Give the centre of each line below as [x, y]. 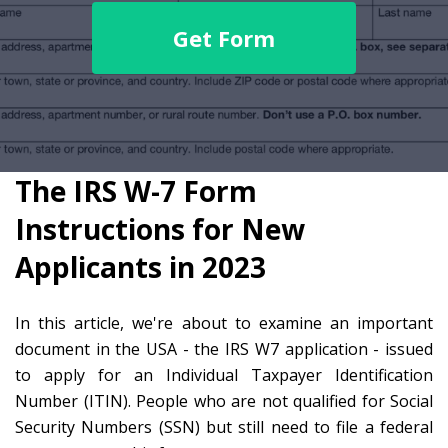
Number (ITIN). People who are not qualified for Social [224, 401]
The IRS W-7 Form [136, 191]
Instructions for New [160, 229]
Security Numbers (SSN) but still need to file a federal [224, 427]
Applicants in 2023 [140, 267]
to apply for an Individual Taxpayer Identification [224, 375]
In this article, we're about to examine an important [224, 323]
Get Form [224, 37]
